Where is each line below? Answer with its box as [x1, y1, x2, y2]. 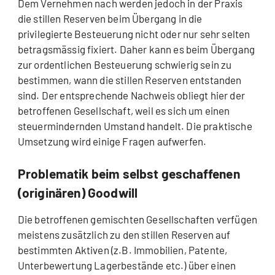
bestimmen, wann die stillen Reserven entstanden [17, 73, 242, 86]
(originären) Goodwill [17, 184, 138, 200]
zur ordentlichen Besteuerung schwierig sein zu [17, 58, 232, 71]
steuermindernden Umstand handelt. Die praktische [17, 119, 252, 132]
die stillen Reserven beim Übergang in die [17, 12, 203, 25]
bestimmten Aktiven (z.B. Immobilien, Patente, [17, 243, 228, 256]
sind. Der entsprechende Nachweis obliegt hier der [17, 88, 245, 101]
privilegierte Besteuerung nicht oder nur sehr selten [17, 27, 250, 40]
